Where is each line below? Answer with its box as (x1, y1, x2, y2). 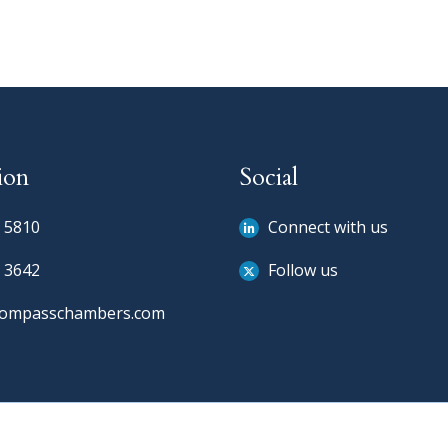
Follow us (264, 259, 338, 282)
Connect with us (264, 216, 388, 239)
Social (239, 161, 298, 195)
